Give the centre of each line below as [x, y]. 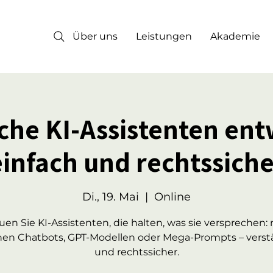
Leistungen [164, 36]
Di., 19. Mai [111, 197]
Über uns [95, 36]
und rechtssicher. [136, 252]
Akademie [235, 36]
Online [172, 197]
